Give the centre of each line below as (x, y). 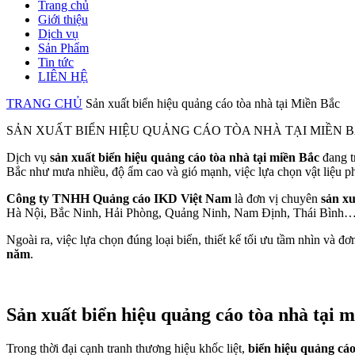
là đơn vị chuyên (276, 198)
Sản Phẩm (63, 48)
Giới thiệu (63, 19)
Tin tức (56, 62)
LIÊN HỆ (63, 76)
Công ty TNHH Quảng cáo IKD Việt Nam (119, 198)
